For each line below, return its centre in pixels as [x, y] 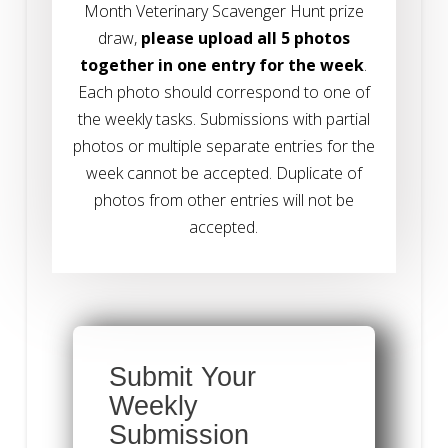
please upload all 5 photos [245, 37]
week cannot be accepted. [180, 172]
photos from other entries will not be [223, 199]
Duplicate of [318, 172]
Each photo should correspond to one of [223, 91]
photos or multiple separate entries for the [223, 145]
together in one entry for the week [222, 64]
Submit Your [182, 376]
